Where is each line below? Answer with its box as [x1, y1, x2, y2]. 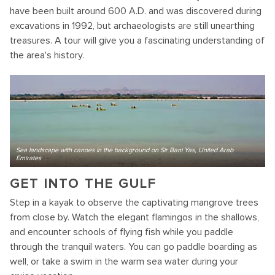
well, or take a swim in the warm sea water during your [10, 255, 238, 268]
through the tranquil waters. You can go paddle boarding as [10, 241, 257, 253]
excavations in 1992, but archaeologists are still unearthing [10, 20, 255, 32]
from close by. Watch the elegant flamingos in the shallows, [10, 211, 259, 223]
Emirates [16, 154, 41, 162]
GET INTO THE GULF [10, 176, 157, 192]
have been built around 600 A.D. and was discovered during [10, 5, 261, 17]
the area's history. [10, 49, 84, 61]
